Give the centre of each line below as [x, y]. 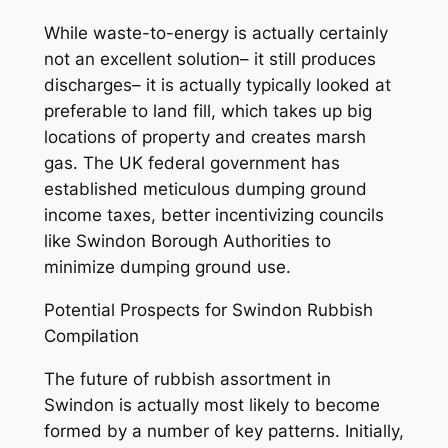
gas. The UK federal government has [191, 163]
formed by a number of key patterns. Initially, [223, 431]
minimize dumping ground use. [167, 267]
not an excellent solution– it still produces [209, 59]
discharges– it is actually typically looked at [217, 85]
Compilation [91, 336]
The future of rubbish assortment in [187, 379]
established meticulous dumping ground [205, 189]
